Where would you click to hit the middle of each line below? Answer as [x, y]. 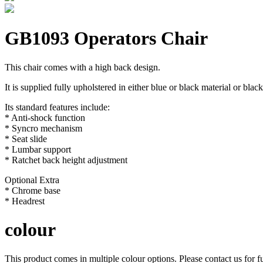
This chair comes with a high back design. [82, 67]
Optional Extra [32, 180]
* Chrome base [33, 190]
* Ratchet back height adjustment [66, 160]
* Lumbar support [38, 149]
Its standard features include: [57, 107]
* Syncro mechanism [43, 128]
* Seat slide [26, 139]
